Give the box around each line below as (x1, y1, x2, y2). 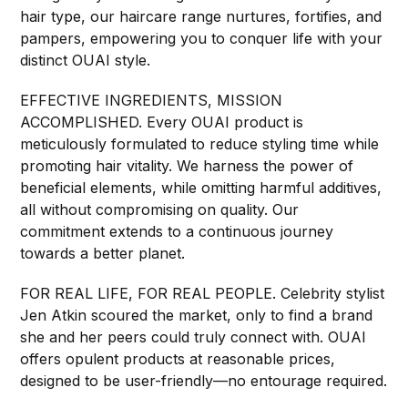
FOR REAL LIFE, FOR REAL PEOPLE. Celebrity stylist (20, 284, 385, 303)
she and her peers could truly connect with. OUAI (20, 328, 367, 347)
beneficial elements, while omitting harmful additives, (20, 178, 382, 198)
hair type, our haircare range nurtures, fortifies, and (20, 7, 382, 26)
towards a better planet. (20, 244, 186, 263)
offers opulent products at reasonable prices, (20, 350, 336, 369)
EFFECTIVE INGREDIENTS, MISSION (20, 91, 283, 110)
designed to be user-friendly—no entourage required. (20, 372, 388, 391)
